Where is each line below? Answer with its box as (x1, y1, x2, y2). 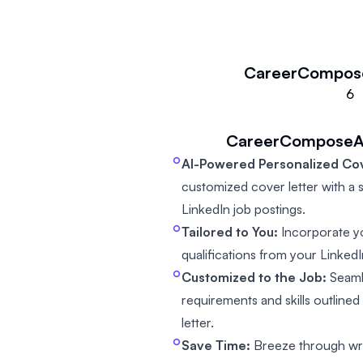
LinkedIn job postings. (181, 201, 305, 218)
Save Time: (181, 337, 250, 354)
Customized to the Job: (181, 269, 327, 286)
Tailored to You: (181, 224, 278, 241)
